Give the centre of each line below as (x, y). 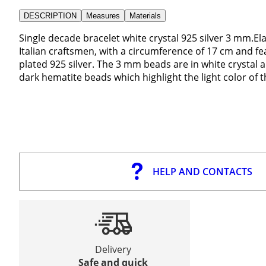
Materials (145, 15)
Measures (103, 15)
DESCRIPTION (50, 15)
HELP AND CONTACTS (202, 172)
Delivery (113, 250)
